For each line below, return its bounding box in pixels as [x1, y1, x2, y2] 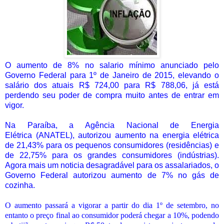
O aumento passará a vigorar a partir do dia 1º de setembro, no [5, 200, 219, 209]
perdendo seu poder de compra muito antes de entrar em [5, 90, 219, 99]
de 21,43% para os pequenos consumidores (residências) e [5, 140, 219, 149]
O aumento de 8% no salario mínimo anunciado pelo [5, 60, 219, 69]
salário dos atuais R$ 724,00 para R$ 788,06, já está [5, 80, 219, 89]
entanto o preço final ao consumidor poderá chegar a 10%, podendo [5, 210, 219, 219]
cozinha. [5, 180, 35, 189]
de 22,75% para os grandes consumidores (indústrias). [5, 150, 219, 159]
